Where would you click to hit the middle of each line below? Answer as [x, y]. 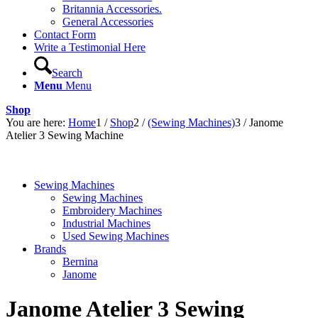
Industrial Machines [106, 223]
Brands [50, 249]
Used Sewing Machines [116, 236]
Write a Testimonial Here [90, 47]
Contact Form [65, 34]
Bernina [80, 262]
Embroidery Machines [112, 210]
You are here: [35, 122]
